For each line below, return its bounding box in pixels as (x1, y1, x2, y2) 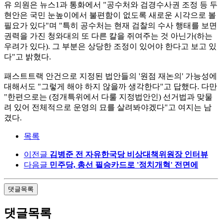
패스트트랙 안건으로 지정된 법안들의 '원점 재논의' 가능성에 (4, 72, 217, 81)
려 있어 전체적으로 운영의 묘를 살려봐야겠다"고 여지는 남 (4, 103, 212, 112)
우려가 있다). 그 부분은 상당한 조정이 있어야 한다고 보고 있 (4, 42, 217, 51)
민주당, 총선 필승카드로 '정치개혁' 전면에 (50, 161, 198, 169)
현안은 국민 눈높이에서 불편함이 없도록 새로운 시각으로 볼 (4, 11, 216, 20)
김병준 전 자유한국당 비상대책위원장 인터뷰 (50, 150, 208, 159)
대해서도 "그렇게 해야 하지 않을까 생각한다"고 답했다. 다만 (4, 82, 217, 91)
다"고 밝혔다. (4, 53, 51, 61)
